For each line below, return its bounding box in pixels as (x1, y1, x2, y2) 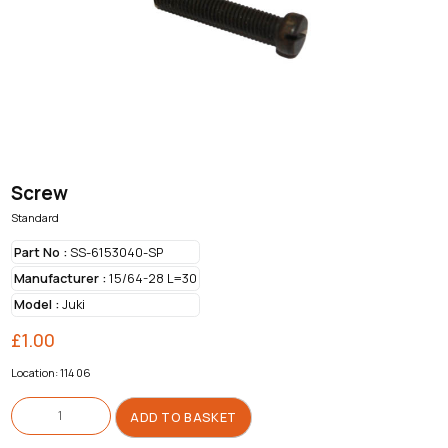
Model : (13, 296, 59, 314)
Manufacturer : (13, 270, 106, 288)
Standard (10, 209, 59, 225)
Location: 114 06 (10, 364, 91, 380)
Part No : (13, 243, 67, 261)
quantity (9, 405, 54, 421)
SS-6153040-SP (66, 243, 163, 261)
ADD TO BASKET (130, 408, 237, 426)
